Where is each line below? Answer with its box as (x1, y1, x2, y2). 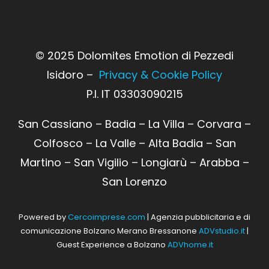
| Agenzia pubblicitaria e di (145, 211, 250, 223)
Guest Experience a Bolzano (56, 239, 168, 251)
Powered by (19, 211, 68, 223)
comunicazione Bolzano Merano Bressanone (20, 225, 199, 237)
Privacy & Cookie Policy (99, 67, 222, 83)
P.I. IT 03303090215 (86, 86, 183, 102)
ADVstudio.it (199, 225, 245, 237)
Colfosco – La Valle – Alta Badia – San (33, 136, 236, 151)
